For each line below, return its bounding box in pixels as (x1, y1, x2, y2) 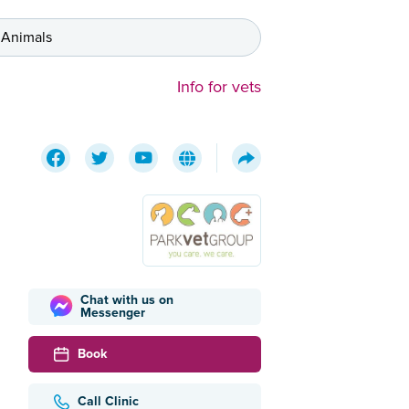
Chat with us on (79, 291, 173, 308)
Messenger (79, 304, 145, 320)
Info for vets (177, 77, 261, 98)
